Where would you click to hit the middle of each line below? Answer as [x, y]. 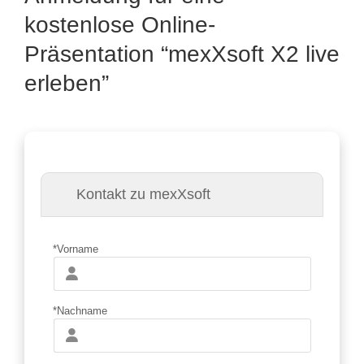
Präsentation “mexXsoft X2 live [182, 54]
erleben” [66, 83]
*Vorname [75, 249]
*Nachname [80, 311]
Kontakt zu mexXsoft [143, 194]
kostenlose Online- [119, 25]
